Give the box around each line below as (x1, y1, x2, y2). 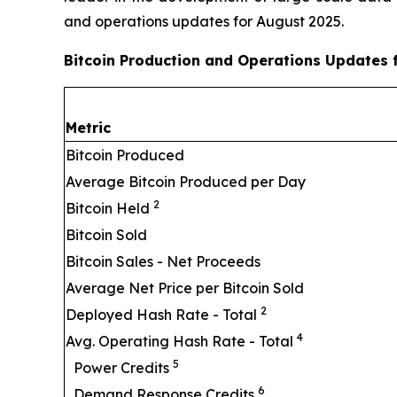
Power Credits (74, 358, 173, 377)
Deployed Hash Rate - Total (66, 305, 261, 323)
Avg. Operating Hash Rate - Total (66, 331, 297, 350)
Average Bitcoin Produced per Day (66, 172, 306, 191)
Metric (66, 118, 111, 136)
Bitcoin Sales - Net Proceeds (66, 252, 261, 270)
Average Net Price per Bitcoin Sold (66, 278, 304, 297)
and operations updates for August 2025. (64, 12, 351, 30)
